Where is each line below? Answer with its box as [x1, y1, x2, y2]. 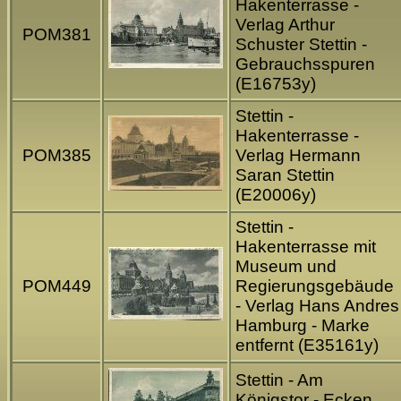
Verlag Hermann [235, 146, 361, 166]
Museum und [235, 257, 337, 277]
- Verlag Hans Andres [235, 296, 399, 316]
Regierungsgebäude [235, 277, 394, 296]
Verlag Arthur [235, 15, 335, 35]
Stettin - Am [235, 371, 323, 390]
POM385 [21, 146, 91, 166]
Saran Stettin [235, 166, 335, 185]
